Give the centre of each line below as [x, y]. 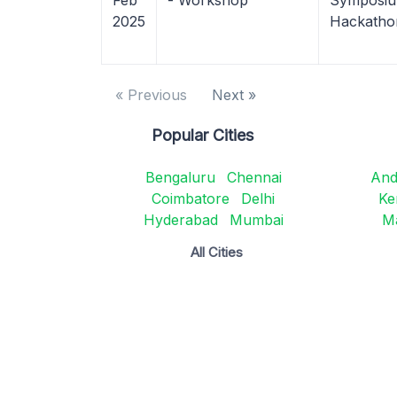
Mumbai [256, 220]
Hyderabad [180, 220]
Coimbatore [191, 198]
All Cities [217, 252]
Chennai [254, 177]
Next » [234, 95]
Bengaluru [180, 177]
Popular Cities [203, 135]
